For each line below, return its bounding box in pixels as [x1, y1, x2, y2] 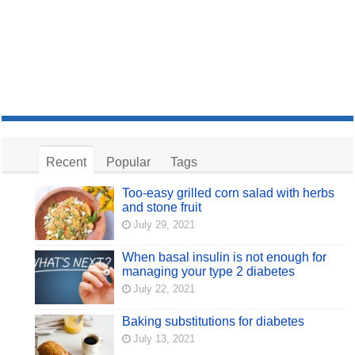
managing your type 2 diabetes [122, 264, 296, 278]
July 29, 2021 [133, 218, 196, 231]
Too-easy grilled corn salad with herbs [122, 185, 335, 200]
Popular [106, 155, 151, 169]
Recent [46, 155, 87, 169]
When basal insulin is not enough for [122, 250, 327, 264]
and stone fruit [122, 200, 202, 214]
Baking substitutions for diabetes [122, 315, 305, 329]
